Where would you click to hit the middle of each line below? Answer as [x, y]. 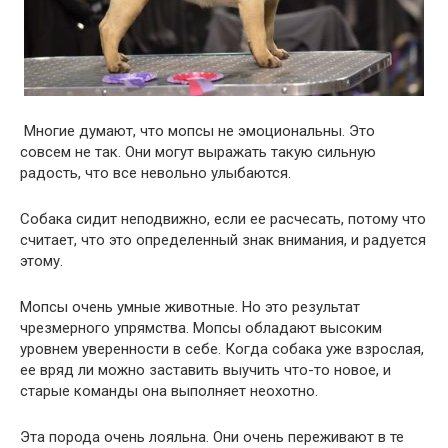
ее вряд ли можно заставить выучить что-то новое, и [205, 369]
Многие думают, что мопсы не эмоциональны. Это [197, 130]
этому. [41, 260]
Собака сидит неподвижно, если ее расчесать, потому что [223, 218]
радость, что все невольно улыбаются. [155, 172]
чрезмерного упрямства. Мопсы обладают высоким [201, 327]
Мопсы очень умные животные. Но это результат [190, 306]
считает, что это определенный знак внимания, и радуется [223, 239]
